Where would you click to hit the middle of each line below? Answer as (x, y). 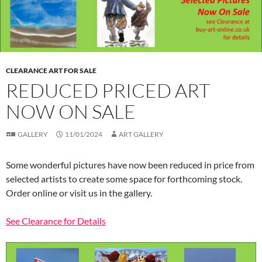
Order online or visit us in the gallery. (79, 193)
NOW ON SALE (71, 112)
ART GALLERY (141, 135)
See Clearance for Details (56, 221)
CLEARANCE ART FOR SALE (51, 71)
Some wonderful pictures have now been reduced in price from (130, 165)
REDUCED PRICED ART (108, 91)
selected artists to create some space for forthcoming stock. (124, 179)
